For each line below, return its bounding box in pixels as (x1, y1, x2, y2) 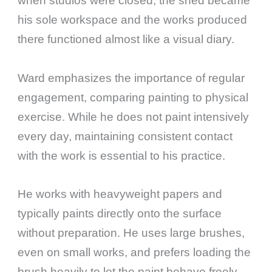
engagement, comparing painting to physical (18, 90, 249, 104)
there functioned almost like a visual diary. (18, 33, 235, 46)
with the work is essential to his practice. (18, 149, 226, 162)
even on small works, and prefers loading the (18, 245, 251, 259)
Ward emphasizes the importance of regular (18, 71, 245, 84)
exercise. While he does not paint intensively (18, 110, 250, 123)
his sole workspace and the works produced (18, 13, 248, 27)
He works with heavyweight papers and (18, 187, 223, 200)
